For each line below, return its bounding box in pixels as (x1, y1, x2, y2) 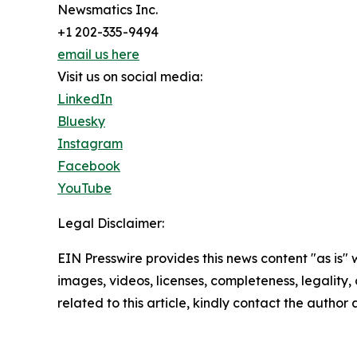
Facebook (57, 158, 120, 175)
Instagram (57, 135, 123, 152)
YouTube (57, 180, 112, 197)
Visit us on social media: (57, 69, 202, 85)
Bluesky (57, 113, 105, 130)
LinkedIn (57, 91, 112, 108)
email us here (57, 46, 139, 63)
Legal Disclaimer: (57, 215, 164, 232)
